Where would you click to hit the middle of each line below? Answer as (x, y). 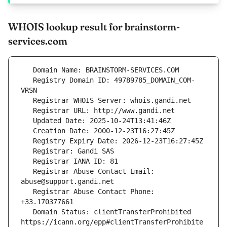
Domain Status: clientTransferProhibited (27, 212)
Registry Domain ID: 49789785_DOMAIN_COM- (27, 80)
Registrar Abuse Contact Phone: (27, 192)
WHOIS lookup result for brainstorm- (94, 27)
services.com (38, 41)
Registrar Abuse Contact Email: (27, 172)
